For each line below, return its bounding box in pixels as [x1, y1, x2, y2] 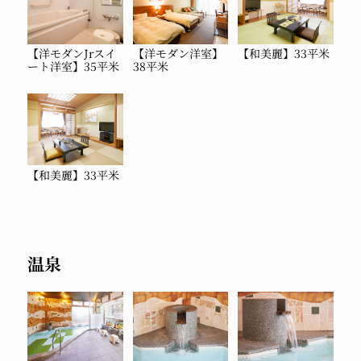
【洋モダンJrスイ [27, 45, 117, 62]
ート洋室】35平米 [27, 58, 120, 75]
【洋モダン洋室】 [132, 45, 223, 62]
